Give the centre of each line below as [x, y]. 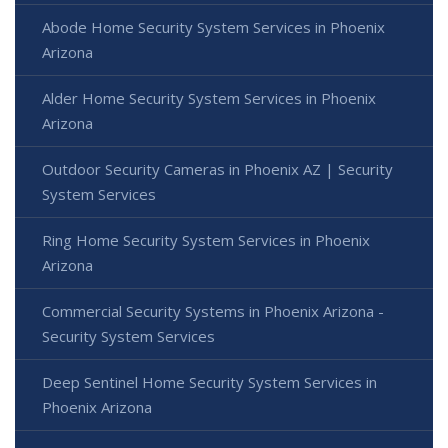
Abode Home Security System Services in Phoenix [213, 26]
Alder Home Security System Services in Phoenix [209, 97]
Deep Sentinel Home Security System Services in [209, 381]
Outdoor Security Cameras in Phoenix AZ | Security [217, 168]
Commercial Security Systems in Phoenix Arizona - [213, 310]
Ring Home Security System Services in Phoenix [206, 239]
